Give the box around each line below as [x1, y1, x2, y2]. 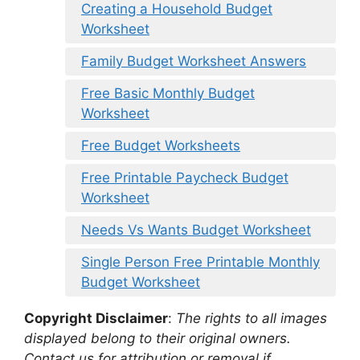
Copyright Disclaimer [24, 310, 168, 327]
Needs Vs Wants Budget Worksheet [81, 222, 311, 239]
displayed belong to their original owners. [24, 330, 291, 347]
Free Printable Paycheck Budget [81, 170, 288, 186]
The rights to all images [172, 310, 327, 327]
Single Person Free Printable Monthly [81, 254, 320, 271]
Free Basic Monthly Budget [81, 85, 255, 102]
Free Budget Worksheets [81, 137, 240, 154]
